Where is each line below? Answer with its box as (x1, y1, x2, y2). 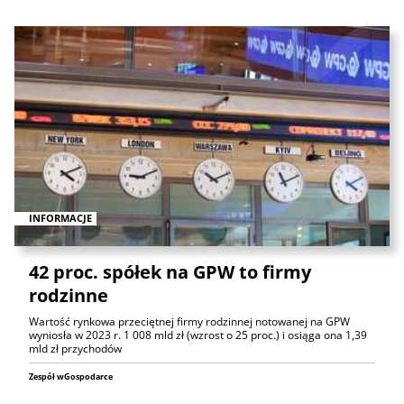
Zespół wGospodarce (29, 371, 113, 383)
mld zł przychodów (29, 341, 122, 357)
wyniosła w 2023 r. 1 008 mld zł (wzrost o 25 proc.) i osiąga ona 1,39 (29, 327, 367, 344)
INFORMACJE (29, 211, 92, 225)
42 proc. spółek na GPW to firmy (29, 260, 311, 285)
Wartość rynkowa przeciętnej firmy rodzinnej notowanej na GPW (29, 314, 350, 330)
